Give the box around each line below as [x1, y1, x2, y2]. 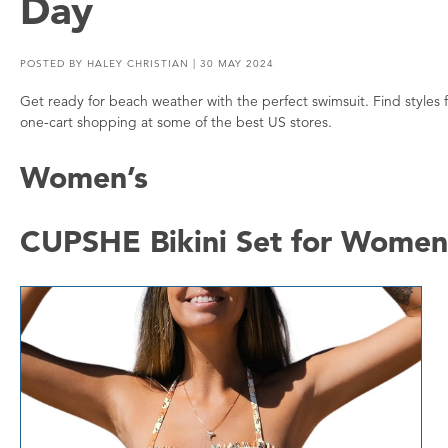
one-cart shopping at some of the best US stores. [20, 113, 332, 131]
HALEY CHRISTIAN [87, 57, 189, 70]
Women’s [20, 157, 148, 196]
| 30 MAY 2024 [189, 57, 274, 70]
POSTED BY [20, 57, 87, 70]
